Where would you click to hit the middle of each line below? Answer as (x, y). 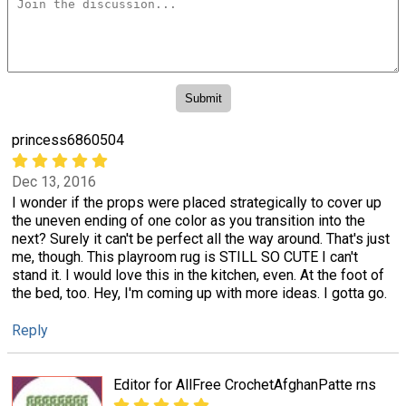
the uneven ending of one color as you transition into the (188, 221)
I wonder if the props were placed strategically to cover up (197, 203)
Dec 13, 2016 (54, 182)
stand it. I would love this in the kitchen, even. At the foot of (198, 275)
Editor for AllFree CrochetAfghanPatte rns (245, 384)
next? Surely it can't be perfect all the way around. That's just (201, 239)
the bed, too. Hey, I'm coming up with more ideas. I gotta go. (199, 294)
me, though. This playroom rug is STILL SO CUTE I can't (185, 257)
